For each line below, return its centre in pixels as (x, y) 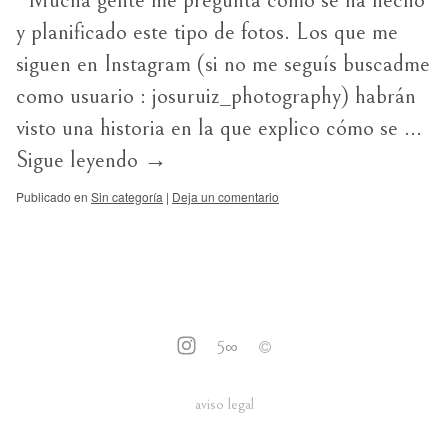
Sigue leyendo (80, 160)
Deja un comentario (225, 196)
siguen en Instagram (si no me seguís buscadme (223, 64)
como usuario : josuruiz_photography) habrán (216, 96)
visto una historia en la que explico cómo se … (219, 128)
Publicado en (52, 196)
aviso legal (224, 404)
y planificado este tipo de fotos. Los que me (207, 32)
